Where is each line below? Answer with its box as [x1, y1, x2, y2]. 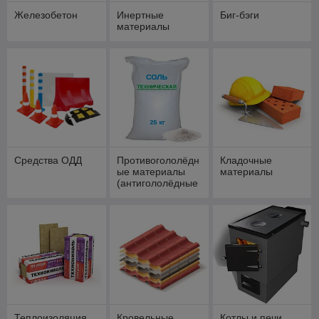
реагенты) [117, 189, 164, 201]
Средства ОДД [14, 155, 82, 167]
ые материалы [117, 166, 186, 178]
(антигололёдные [117, 177, 199, 189]
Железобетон [14, 9, 78, 21]
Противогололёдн [117, 155, 200, 167]
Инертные [117, 9, 164, 21]
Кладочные [219, 155, 272, 167]
